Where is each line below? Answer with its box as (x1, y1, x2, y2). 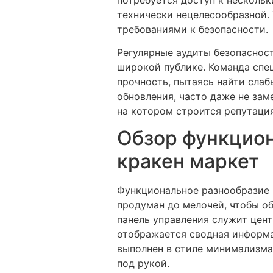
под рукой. (117, 257, 169, 270)
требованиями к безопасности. (117, 23, 268, 35)
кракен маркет (117, 149, 259, 174)
